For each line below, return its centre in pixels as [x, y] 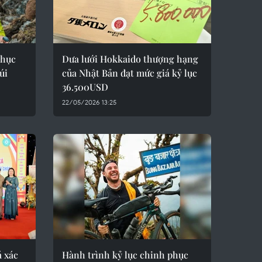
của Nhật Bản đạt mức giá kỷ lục [130, 73]
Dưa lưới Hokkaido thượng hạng [130, 59]
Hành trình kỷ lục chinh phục [125, 255]
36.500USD [85, 87]
